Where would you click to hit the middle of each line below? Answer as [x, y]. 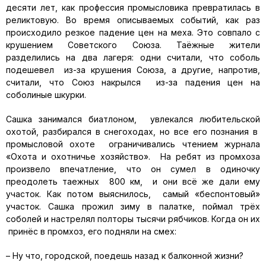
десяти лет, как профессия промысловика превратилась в [133, 7]
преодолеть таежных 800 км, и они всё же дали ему [133, 181]
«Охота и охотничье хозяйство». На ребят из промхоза [133, 156]
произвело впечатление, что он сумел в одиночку [133, 169]
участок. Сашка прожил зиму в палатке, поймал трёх [133, 206]
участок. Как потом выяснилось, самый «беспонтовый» [133, 194]
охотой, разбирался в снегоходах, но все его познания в [133, 132]
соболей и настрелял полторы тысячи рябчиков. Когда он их [133, 219]
